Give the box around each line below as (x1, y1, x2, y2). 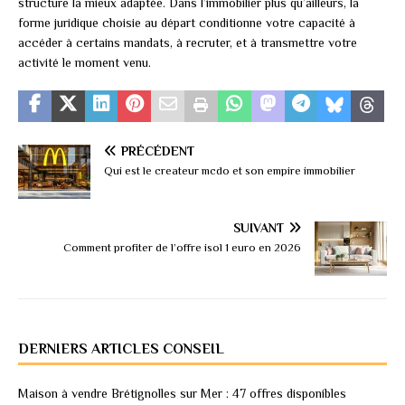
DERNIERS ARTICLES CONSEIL (18, 341, 224, 358)
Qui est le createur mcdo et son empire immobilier (104, 164, 355, 178)
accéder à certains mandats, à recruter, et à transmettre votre (18, 35, 357, 51)
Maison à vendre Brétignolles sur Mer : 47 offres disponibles (18, 386, 346, 401)
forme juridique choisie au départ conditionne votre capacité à (18, 15, 355, 31)
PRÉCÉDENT (121, 144, 194, 159)
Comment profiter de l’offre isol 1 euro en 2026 (63, 240, 301, 255)
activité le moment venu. (18, 55, 151, 71)
